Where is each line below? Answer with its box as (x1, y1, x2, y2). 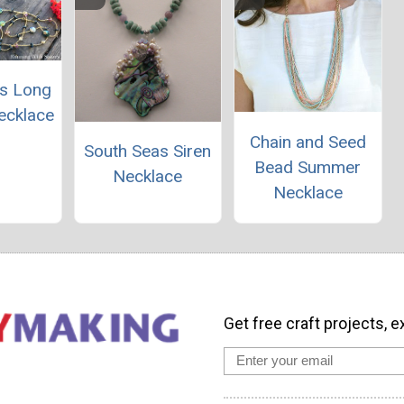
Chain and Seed (249, 131, 366, 152)
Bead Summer (254, 156, 362, 178)
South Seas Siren (84, 140, 212, 161)
